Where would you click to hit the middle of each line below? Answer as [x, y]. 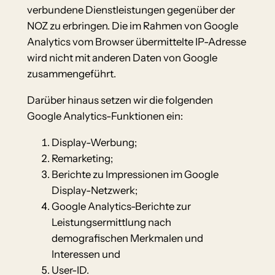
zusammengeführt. [71, 74]
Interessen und [86, 254]
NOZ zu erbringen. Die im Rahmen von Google [132, 26]
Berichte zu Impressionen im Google [135, 174]
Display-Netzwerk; [94, 190]
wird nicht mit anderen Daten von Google [122, 58]
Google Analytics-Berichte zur [121, 206]
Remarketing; [82, 158]
